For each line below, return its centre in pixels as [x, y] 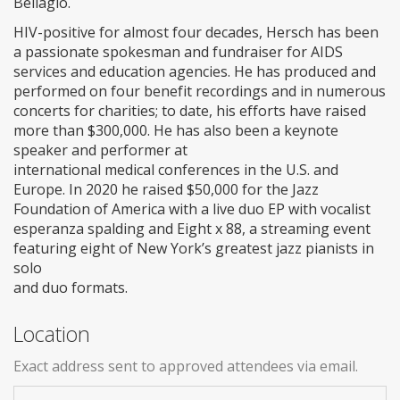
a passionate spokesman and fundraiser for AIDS [178, 52]
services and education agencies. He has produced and [195, 72]
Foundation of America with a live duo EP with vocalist [192, 209]
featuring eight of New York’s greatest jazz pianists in [194, 249]
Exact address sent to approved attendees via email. [186, 367]
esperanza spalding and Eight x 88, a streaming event [192, 229]
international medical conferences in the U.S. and [176, 170]
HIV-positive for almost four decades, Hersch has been [196, 33]
